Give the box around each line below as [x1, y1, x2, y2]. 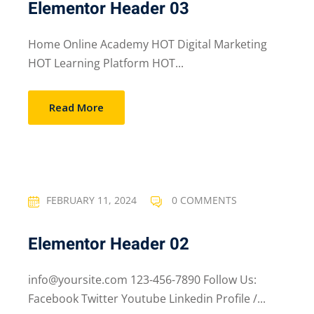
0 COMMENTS [169, 193, 237, 207]
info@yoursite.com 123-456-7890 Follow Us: [28, 272, 257, 287]
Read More [49, 100, 104, 114]
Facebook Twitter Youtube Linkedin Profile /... [28, 291, 266, 306]
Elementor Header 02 [28, 232, 189, 257]
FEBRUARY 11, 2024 [46, 193, 137, 207]
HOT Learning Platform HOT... [28, 55, 184, 71]
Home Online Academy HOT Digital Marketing [28, 36, 267, 52]
